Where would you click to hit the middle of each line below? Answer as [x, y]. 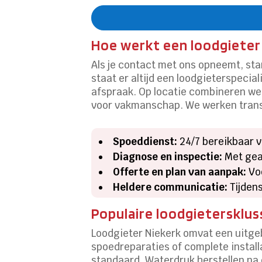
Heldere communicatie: [170, 187]
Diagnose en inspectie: [168, 156]
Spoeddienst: [145, 141]
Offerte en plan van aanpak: [180, 172]
